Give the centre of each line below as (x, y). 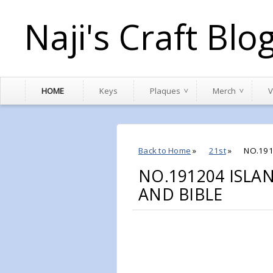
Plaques (165, 91)
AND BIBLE (181, 194)
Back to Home (165, 151)
